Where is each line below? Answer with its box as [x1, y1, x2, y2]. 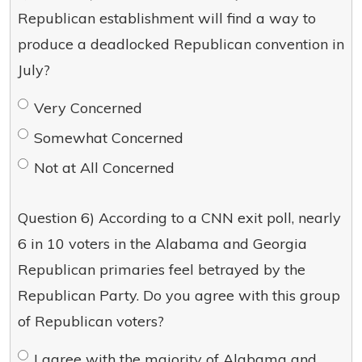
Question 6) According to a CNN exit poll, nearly [18, 208, 341, 227]
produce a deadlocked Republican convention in [18, 35, 344, 53]
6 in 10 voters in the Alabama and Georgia [18, 234, 307, 253]
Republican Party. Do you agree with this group [18, 286, 340, 305]
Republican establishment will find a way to [18, 9, 316, 27]
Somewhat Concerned [34, 128, 183, 147]
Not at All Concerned [34, 158, 175, 177]
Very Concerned [34, 99, 142, 117]
